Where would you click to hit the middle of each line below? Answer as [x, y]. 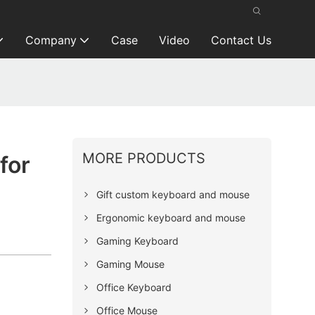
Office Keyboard [134, 287]
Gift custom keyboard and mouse [173, 194]
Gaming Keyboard [137, 240]
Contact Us [241, 40]
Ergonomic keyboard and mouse [171, 217]
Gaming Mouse [130, 264]
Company [51, 40]
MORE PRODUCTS [143, 158]
